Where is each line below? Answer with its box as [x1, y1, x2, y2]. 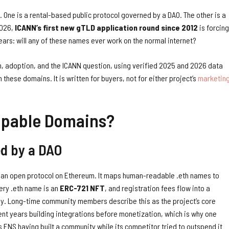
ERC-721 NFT [60, 182, 105, 193]
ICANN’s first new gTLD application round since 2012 [15, 22, 198, 32]
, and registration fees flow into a [105, 182, 210, 193]
